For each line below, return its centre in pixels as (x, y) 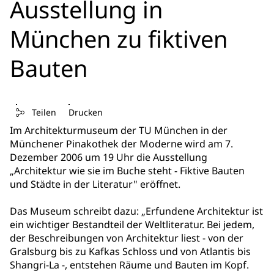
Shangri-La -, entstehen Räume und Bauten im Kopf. (129, 265)
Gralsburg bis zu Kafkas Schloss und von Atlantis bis (130, 252)
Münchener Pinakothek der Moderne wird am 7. (121, 144)
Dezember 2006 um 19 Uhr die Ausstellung (109, 157)
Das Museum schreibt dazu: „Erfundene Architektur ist (136, 211)
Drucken (86, 113)
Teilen (44, 113)
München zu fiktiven (119, 38)
